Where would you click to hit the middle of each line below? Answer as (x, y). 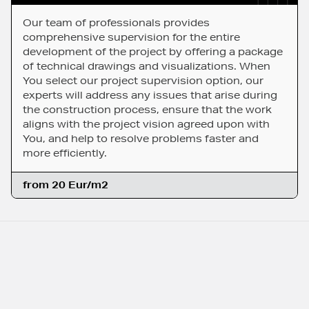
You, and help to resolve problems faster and (141, 139)
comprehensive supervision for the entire (131, 38)
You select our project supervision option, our (143, 81)
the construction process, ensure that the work (147, 110)
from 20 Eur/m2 (66, 185)
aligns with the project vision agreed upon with (146, 124)
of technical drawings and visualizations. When (147, 67)
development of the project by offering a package (153, 52)
